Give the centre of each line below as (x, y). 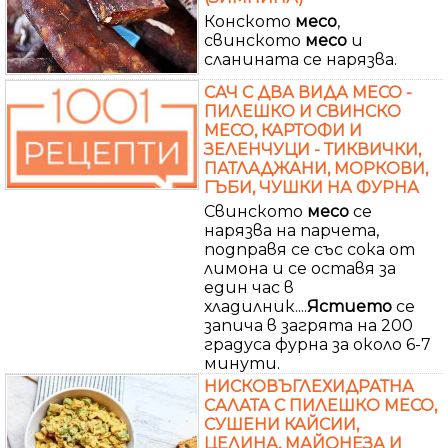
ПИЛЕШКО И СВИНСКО (302, 111)
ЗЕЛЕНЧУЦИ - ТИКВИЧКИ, (312, 149)
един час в (249, 287)
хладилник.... (255, 306)
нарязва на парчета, (291, 230)
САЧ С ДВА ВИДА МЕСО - (308, 92)
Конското (249, 21)
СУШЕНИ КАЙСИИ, (281, 424)
